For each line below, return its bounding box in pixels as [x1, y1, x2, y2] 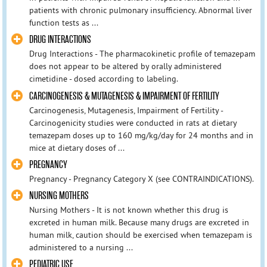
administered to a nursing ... [29, 241, 133, 253]
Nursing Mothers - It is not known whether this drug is [29, 204, 228, 215]
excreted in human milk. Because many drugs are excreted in [29, 216, 249, 228]
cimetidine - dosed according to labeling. [29, 73, 178, 85]
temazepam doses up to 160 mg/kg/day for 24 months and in [29, 129, 253, 141]
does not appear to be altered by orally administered [29, 61, 222, 72]
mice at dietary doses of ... [29, 142, 125, 153]
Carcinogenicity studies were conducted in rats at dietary [29, 117, 237, 128]
